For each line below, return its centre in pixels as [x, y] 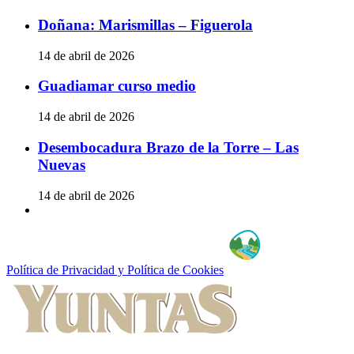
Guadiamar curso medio [117, 86]
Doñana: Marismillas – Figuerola [145, 24]
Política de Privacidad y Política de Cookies [115, 270]
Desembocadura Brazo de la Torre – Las [168, 147]
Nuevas [62, 164]
